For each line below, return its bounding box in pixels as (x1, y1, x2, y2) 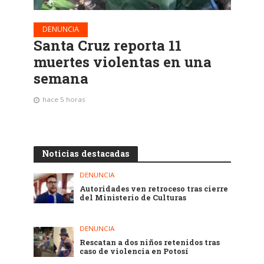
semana (33, 68, 88, 88)
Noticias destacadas (41, 147, 130, 159)
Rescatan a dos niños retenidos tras (80, 237, 220, 247)
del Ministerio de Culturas (80, 192, 187, 202)
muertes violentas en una (33, 52, 212, 71)
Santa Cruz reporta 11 (33, 35, 181, 55)
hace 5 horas (42, 94, 85, 104)
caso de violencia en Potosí (80, 246, 189, 256)
